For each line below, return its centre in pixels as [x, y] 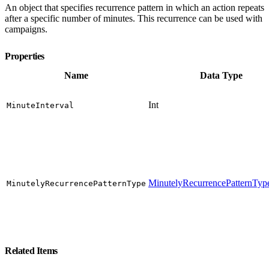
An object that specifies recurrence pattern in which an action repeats [134, 7]
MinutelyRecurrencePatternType [76, 183]
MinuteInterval [40, 105]
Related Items [32, 250]
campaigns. [26, 29]
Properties [26, 56]
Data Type [221, 75]
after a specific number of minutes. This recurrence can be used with [134, 18]
